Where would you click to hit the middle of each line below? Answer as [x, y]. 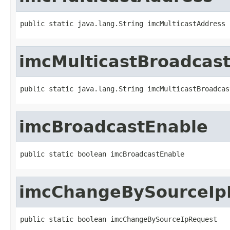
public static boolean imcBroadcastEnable [102, 154]
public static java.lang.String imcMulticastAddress [123, 23]
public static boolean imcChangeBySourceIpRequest [119, 219]
